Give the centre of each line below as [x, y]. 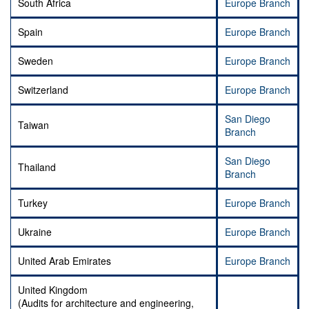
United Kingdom [53, 290]
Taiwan [33, 125]
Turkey [33, 203]
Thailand [37, 167]
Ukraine [35, 232]
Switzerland [43, 90]
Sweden [36, 61]
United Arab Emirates [64, 261]
